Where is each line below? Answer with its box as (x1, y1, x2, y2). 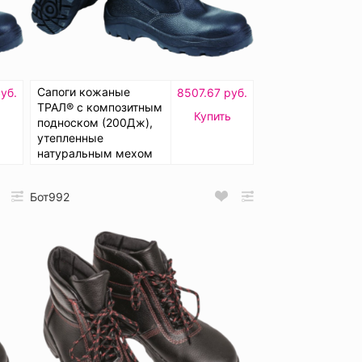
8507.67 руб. (177, 85, 247, 99)
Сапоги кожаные (37, 84, 130, 99)
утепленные (37, 130, 103, 145)
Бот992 (30, 189, 69, 204)
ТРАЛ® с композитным (37, 99, 162, 114)
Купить (193, 108, 231, 123)
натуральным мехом (37, 145, 153, 160)
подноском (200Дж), (37, 115, 153, 129)
